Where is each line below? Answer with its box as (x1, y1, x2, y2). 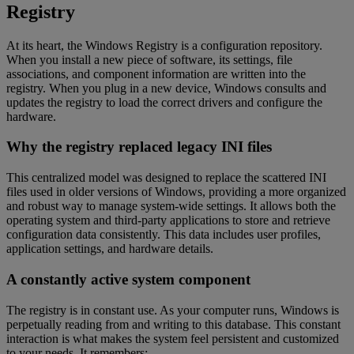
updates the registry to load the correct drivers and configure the (6, 95, 322, 109)
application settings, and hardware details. (6, 242, 213, 256)
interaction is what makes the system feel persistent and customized (6, 331, 339, 345)
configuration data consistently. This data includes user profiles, (6, 228, 321, 242)
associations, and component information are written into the (6, 66, 306, 81)
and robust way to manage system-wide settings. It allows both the (6, 199, 336, 213)
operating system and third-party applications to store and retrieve (6, 213, 330, 228)
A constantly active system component (6, 270, 250, 288)
